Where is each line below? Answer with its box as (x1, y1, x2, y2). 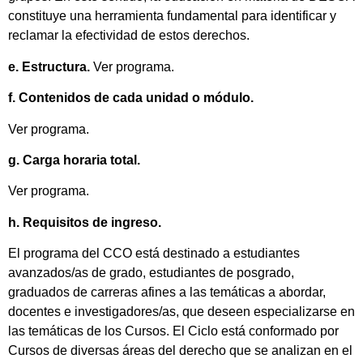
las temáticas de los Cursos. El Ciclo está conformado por (8, 324, 339, 339)
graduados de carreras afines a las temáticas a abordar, (8, 285, 326, 300)
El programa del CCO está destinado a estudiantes (8, 246, 300, 261)
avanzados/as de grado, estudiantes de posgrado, (8, 266, 294, 280)
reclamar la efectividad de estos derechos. (8, 28, 250, 43)
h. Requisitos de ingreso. (8, 215, 161, 229)
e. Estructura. (8, 59, 93, 74)
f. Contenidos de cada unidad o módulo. (8, 91, 254, 105)
